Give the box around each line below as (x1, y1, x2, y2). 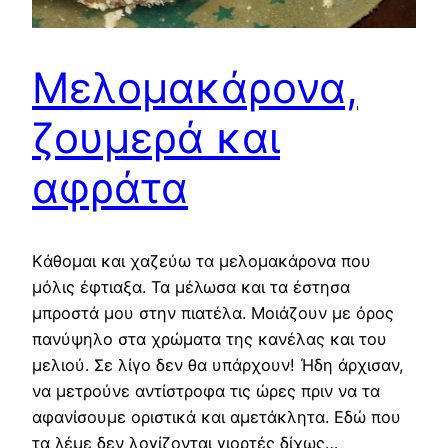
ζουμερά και (32, 111, 280, 163)
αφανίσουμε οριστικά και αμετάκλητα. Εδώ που (32, 406, 401, 427)
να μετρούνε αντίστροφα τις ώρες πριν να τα (32, 380, 380, 401)
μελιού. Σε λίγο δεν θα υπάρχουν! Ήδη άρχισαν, (32, 354, 404, 375)
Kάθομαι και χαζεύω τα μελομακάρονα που (32, 250, 371, 271)
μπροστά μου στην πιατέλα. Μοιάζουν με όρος (32, 302, 394, 323)
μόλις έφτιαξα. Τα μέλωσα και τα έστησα (32, 276, 350, 297)
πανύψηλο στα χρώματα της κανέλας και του (32, 328, 387, 349)
